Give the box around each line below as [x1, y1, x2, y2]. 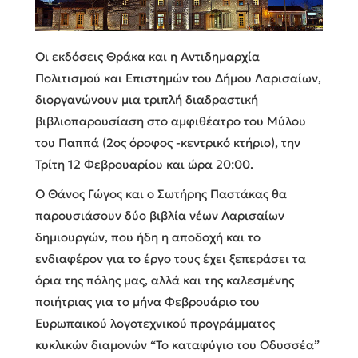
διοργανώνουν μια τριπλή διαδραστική [35, 92, 258, 108]
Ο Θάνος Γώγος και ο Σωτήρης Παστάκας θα [35, 186, 287, 202]
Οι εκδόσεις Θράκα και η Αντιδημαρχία [35, 49, 260, 65]
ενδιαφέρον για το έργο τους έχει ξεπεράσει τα [35, 251, 306, 267]
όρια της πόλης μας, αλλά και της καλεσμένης [35, 272, 294, 288]
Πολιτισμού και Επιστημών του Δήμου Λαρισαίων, [35, 70, 321, 86]
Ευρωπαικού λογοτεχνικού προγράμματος [35, 316, 275, 332]
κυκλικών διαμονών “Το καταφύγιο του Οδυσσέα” [35, 337, 320, 353]
